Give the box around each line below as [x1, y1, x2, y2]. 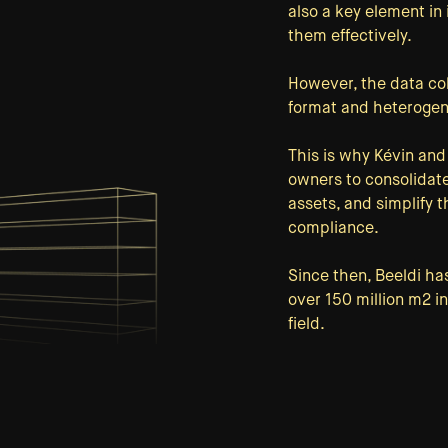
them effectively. [288, 29, 412, 46]
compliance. [288, 221, 379, 238]
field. [288, 317, 325, 334]
